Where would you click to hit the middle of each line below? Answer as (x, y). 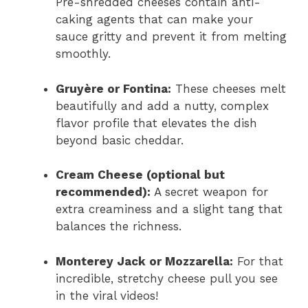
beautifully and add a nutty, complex (162, 106)
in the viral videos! (107, 295)
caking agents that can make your (154, 19)
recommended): (103, 192)
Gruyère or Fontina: (113, 88)
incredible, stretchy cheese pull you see (167, 278)
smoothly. (83, 54)
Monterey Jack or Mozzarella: (144, 261)
